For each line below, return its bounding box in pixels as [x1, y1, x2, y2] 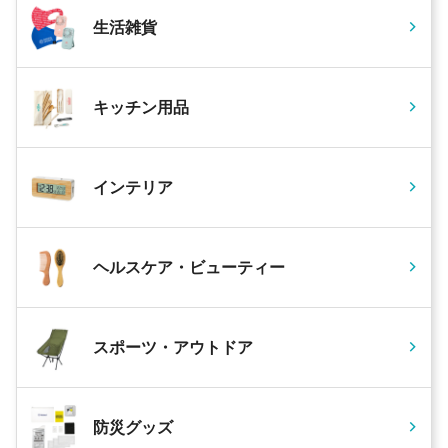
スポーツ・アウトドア [93, 337, 253, 357]
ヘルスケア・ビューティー [93, 257, 285, 277]
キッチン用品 [93, 97, 189, 117]
